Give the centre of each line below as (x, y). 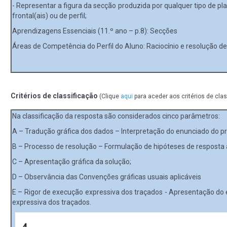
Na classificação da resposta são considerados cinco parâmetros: (116, 116)
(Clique (110, 96)
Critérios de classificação (55, 96)
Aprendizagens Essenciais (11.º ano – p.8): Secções (95, 31)
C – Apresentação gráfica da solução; (72, 161)
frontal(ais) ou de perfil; (49, 15)
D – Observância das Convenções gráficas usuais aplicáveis (107, 177)
